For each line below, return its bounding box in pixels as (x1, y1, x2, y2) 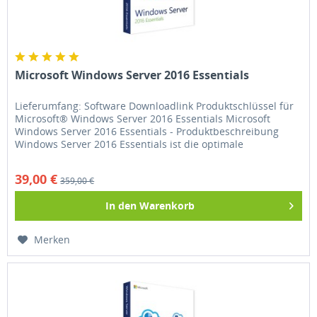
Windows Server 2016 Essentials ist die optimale (15, 137, 244, 151)
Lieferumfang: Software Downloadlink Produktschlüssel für (15, 99, 294, 113)
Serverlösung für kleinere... (15, 150, 144, 164)
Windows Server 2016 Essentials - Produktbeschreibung (15, 125, 279, 139)
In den (105, 199, 137, 213)
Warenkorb (139, 199, 195, 213)
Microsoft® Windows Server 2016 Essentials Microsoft (15, 112, 271, 126)
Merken (34, 233, 71, 247)
